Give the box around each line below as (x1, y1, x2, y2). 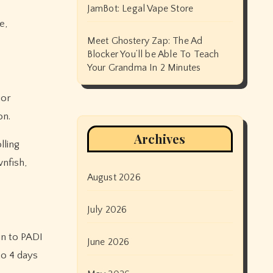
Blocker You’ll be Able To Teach (87, 49, 219, 60)
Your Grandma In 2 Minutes (87, 62, 201, 73)
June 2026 (87, 236, 130, 247)
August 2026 (87, 172, 141, 183)
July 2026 (87, 204, 127, 215)
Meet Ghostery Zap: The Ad (87, 35, 203, 46)
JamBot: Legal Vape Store (87, 3, 194, 14)
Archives (134, 130, 186, 147)
